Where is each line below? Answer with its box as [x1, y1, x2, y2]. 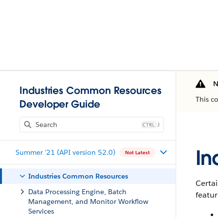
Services [28, 207, 54, 216]
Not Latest [125, 149, 150, 156]
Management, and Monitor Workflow [28, 197, 148, 206]
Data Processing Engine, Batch [28, 187, 127, 196]
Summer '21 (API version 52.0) [16, 147, 115, 157]
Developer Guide [19, 98, 100, 110]
